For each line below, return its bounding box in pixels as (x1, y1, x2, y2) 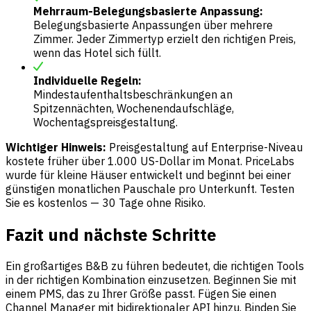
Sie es (6, 195, 37, 210)
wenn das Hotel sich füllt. (33, 45, 161, 60)
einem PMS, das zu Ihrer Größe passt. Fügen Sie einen (6, 287, 276, 301)
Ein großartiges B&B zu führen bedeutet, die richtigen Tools (6, 259, 304, 274)
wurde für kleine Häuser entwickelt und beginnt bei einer (6, 167, 291, 182)
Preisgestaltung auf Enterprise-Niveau (106, 140, 303, 154)
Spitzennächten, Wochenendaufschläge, (33, 101, 234, 115)
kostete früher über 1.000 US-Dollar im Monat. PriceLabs (6, 153, 294, 168)
